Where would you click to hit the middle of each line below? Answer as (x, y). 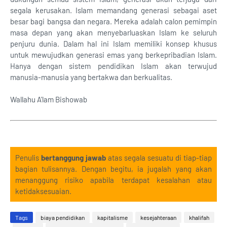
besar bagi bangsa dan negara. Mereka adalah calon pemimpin (113, 21)
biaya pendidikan (63, 217)
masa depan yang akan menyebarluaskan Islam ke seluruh (113, 32)
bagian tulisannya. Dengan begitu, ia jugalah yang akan (113, 169)
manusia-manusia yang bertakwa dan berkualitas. (91, 77)
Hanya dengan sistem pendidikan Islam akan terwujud (113, 66)
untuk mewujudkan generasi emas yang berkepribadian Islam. (113, 55)
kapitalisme (112, 217)
